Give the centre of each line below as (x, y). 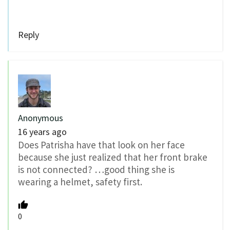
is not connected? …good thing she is (96, 170)
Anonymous (41, 118)
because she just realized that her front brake (113, 157)
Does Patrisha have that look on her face (101, 145)
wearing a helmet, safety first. (80, 182)
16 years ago (42, 132)
